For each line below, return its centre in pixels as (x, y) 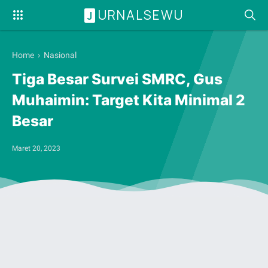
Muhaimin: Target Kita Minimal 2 (129, 100)
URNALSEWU (141, 15)
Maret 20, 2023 (36, 148)
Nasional (60, 55)
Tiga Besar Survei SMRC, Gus (117, 79)
